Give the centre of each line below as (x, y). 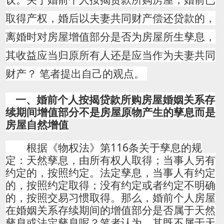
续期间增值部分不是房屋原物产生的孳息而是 (110, 112)
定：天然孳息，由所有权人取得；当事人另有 (110, 160)
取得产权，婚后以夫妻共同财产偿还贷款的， (110, 18)
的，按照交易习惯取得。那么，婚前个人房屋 (110, 198)
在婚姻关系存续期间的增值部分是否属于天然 (110, 210)
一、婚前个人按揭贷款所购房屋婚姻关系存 (115, 100)
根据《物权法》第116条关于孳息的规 (103, 148)
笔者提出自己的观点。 (92, 74)
